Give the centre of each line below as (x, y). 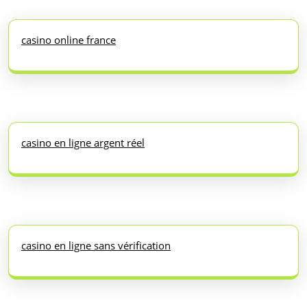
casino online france (69, 39)
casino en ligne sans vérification (96, 245)
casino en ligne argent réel (83, 142)
